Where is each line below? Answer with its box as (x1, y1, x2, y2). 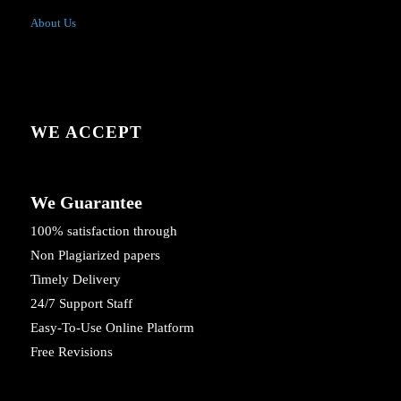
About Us (30, 15, 76, 30)
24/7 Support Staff (30, 295, 132, 311)
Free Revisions (30, 344, 113, 359)
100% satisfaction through (30, 223, 177, 238)
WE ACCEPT (30, 122, 142, 141)
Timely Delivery (30, 271, 121, 286)
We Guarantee (30, 192, 142, 212)
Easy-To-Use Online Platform (30, 320, 194, 335)
